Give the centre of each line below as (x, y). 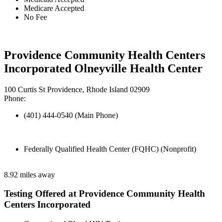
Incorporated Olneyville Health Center (103, 68)
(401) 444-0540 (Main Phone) (71, 115)
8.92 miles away (29, 174)
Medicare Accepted (54, 8)
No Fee (35, 17)
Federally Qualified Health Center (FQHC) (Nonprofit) (110, 149)
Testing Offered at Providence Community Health (105, 194)
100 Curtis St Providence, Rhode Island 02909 (77, 89)
